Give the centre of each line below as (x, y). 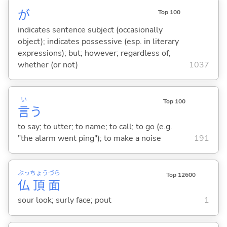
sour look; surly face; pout (64, 200)
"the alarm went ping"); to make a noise (89, 138)
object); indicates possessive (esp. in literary (98, 41)
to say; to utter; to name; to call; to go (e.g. (95, 126)
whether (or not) (48, 65)
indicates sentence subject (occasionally (90, 30)
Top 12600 (181, 175)
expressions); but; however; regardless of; (94, 53)
